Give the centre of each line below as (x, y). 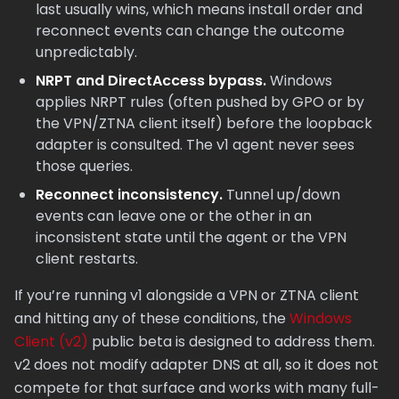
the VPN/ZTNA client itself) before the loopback (204, 123)
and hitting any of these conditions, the (152, 318)
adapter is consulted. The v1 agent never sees (195, 145)
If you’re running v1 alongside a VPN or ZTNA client (187, 295)
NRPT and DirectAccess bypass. (151, 81)
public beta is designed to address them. (232, 342)
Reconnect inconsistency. (129, 195)
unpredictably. (86, 52)
